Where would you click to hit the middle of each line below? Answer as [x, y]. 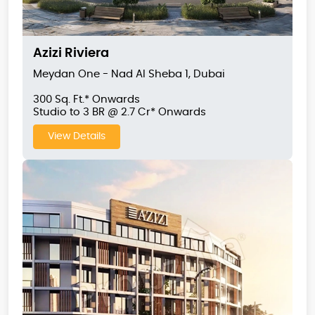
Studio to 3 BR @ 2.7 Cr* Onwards [120, 112]
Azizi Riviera [71, 54]
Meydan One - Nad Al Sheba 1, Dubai [129, 75]
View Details [77, 137]
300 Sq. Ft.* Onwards [86, 100]
